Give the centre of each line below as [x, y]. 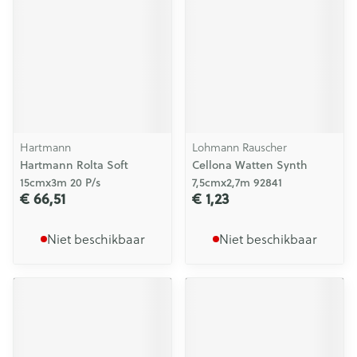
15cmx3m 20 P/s [60, 182]
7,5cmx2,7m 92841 [237, 182]
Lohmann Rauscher [239, 147]
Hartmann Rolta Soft [74, 165]
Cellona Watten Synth [250, 165]
